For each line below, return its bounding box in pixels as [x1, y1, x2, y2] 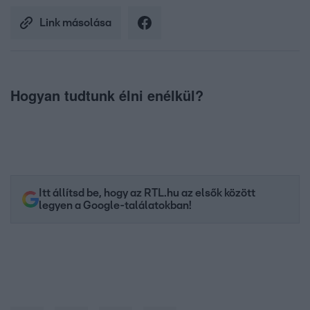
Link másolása [39, 17, 111, 29]
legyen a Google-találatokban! [39, 200, 192, 212]
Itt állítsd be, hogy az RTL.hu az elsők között [39, 188, 255, 199]
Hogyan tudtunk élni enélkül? [10, 85, 203, 106]
